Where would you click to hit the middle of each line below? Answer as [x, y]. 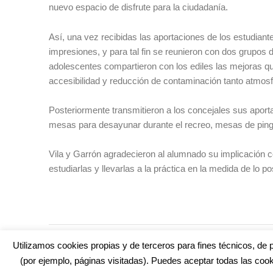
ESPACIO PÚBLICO [193, 236]
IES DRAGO [250, 236]
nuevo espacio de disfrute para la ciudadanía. [138, 7]
